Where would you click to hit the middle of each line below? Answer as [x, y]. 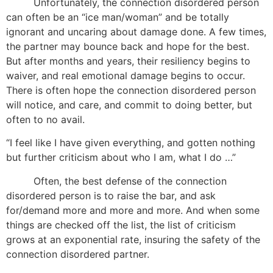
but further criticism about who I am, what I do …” [121, 158]
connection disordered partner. [78, 254]
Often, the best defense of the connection [116, 181]
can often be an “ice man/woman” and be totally [118, 17]
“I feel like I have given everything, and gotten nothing [131, 143]
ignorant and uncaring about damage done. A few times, [136, 31]
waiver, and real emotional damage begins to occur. [126, 75]
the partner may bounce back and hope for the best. [128, 46]
